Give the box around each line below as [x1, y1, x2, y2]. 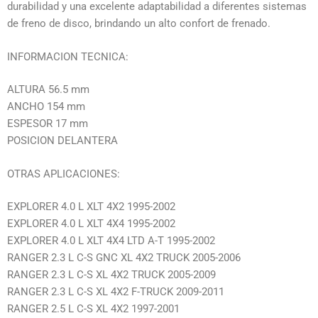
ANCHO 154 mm [7, 100, 85, 114]
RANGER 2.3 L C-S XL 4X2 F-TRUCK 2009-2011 [7, 285, 224, 299]
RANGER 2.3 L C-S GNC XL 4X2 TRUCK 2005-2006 [7, 251, 241, 265]
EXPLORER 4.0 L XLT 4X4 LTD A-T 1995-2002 [7, 234, 215, 248]
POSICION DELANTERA [7, 134, 118, 148]
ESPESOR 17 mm [7, 117, 88, 131]
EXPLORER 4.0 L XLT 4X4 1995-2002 [7, 217, 175, 231]
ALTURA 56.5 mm [7, 83, 89, 97]
